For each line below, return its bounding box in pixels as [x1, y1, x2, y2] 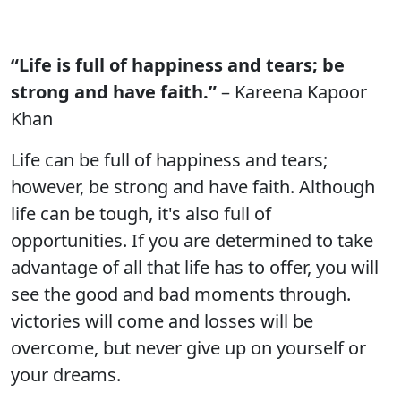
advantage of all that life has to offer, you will [11, 255, 379, 279]
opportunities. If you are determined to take [11, 228, 373, 252]
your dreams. [11, 363, 121, 387]
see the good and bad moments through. [11, 282, 351, 306]
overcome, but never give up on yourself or [11, 336, 366, 360]
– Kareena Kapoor [217, 80, 367, 104]
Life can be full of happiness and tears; [11, 148, 328, 172]
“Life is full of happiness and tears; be [11, 53, 345, 77]
